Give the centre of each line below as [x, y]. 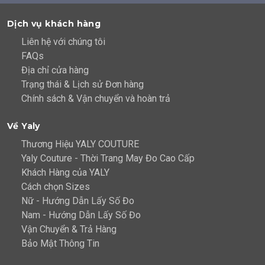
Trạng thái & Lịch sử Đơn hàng [83, 85]
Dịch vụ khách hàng [54, 24]
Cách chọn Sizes [56, 187]
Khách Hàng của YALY [65, 173]
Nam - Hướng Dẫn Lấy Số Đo [81, 215]
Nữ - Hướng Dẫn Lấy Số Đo [78, 201]
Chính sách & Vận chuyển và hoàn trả [96, 99]
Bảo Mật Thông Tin [60, 244]
